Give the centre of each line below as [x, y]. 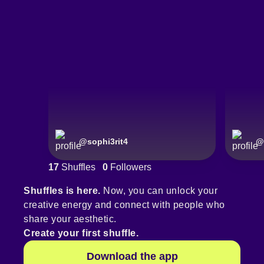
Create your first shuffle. [81, 233]
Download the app [132, 257]
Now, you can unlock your [159, 191]
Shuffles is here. [62, 191]
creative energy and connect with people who [124, 205]
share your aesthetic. [70, 219]
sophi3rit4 [108, 142]
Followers [130, 167]
